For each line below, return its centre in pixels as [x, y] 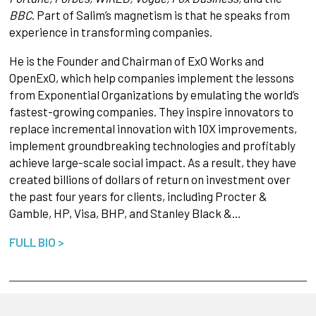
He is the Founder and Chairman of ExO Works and [136, 61]
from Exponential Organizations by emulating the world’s [154, 95]
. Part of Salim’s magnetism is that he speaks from [160, 15]
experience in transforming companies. [110, 32]
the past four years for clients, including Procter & [138, 196]
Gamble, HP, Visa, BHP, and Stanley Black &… [125, 213]
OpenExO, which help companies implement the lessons [151, 78]
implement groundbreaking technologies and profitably [152, 146]
